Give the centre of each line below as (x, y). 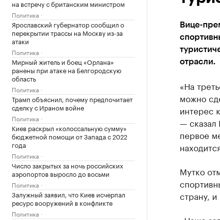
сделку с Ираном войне (48, 107)
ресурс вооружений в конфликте (62, 202)
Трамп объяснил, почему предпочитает (72, 99)
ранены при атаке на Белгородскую (67, 70)
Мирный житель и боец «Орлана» (63, 61)
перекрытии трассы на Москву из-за (67, 32)
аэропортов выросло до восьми (61, 173)
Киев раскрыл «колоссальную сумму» (69, 128)
